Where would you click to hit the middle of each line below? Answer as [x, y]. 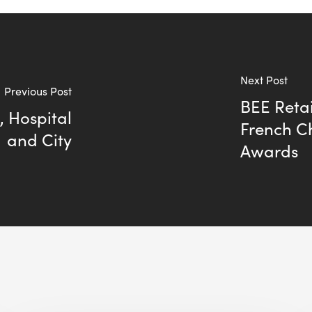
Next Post [264, 80]
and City [39, 140]
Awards [270, 151]
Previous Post [38, 91]
